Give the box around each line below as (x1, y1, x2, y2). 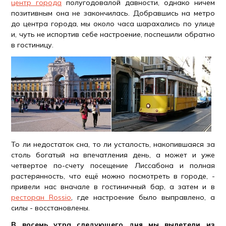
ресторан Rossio (11, 192, 72, 202)
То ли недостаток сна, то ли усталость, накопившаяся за (11, 139, 215, 149)
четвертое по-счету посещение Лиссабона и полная (11, 160, 215, 170)
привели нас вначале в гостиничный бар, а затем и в (11, 182, 215, 191)
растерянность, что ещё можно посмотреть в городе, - (11, 171, 215, 181)
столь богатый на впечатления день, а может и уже (11, 150, 215, 159)
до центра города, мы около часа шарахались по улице (11, 19, 215, 29)
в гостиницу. (11, 40, 54, 50)
